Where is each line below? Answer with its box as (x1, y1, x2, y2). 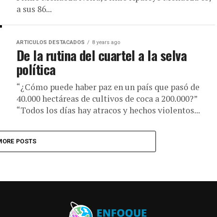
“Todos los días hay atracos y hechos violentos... (16, 105, 200, 116)
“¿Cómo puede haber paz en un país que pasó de (16, 81, 200, 93)
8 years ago (92, 39, 120, 46)
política (16, 60, 56, 79)
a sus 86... (16, 3, 52, 15)
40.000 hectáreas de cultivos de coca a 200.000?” (16, 93, 197, 104)
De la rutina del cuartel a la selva (16, 46, 186, 65)
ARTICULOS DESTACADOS (16, 39, 85, 46)
